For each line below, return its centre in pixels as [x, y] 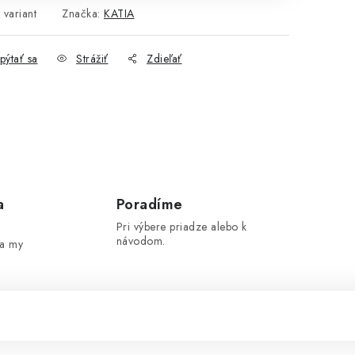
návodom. [141, 241]
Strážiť [92, 58]
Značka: [83, 13]
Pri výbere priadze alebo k [181, 227]
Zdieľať [164, 58]
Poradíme [149, 204]
